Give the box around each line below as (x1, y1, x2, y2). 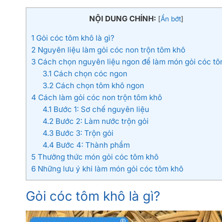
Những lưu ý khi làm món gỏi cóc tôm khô (36, 164, 183, 173)
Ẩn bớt (161, 14, 181, 23)
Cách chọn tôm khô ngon (53, 80, 144, 90)
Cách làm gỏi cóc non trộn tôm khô (36, 92, 162, 102)
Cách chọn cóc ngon (51, 68, 127, 78)
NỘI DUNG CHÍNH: (89, 13, 156, 23)
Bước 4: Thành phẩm (54, 140, 130, 150)
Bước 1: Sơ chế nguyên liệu (51, 104, 149, 114)
